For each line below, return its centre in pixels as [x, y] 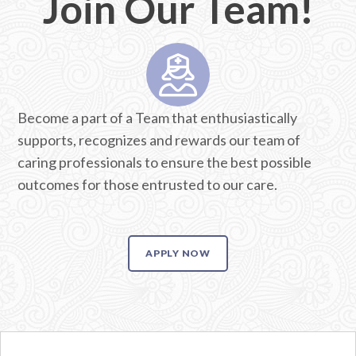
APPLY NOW [178, 253]
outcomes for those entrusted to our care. [148, 184]
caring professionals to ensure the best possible [165, 162]
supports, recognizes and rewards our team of [159, 140]
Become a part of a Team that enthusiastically [158, 118]
